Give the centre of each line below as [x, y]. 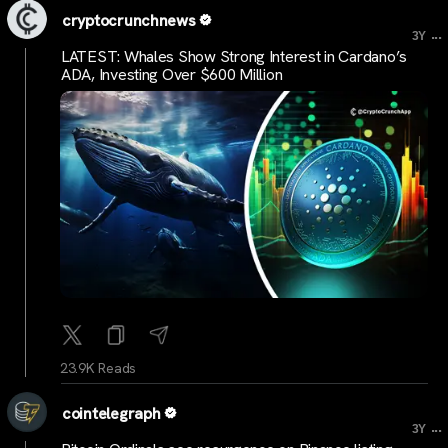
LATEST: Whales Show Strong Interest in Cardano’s [234, 56]
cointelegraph [111, 413]
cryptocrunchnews [129, 20]
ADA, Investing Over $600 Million [172, 74]
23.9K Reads [98, 367]
